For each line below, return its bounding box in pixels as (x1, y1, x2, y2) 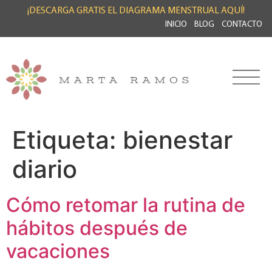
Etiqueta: (12, 124, 123, 155)
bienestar (123, 124, 233, 155)
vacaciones (6, 239, 110, 263)
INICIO (165, 20, 187, 29)
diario (12, 154, 77, 184)
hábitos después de (6, 216, 188, 240)
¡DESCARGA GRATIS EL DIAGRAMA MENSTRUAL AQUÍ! (27, 6, 245, 16)
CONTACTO (222, 20, 262, 29)
